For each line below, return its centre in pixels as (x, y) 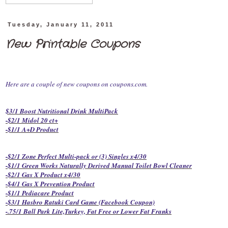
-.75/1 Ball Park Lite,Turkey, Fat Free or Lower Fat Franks (89, 211)
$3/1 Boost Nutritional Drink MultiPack (62, 111)
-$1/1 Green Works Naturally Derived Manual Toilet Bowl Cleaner (99, 166)
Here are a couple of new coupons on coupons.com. (78, 84)
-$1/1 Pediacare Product (40, 193)
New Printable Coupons (73, 45)
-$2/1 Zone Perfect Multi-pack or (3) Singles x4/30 (76, 156)
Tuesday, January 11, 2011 (61, 25)
